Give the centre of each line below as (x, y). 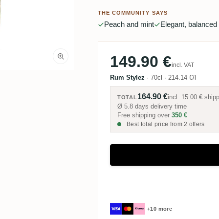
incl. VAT (183, 65)
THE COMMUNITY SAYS (132, 13)
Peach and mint (129, 24)
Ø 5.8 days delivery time (152, 107)
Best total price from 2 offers (165, 124)
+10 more (160, 208)
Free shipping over (144, 115)
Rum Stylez (127, 78)
